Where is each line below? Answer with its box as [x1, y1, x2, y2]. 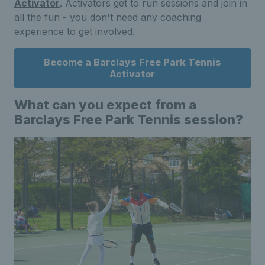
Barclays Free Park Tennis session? [14, 111, 243, 127]
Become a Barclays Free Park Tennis [43, 56, 221, 68]
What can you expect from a [14, 96, 196, 112]
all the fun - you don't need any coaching [14, 11, 201, 23]
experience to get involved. [14, 25, 138, 37]
